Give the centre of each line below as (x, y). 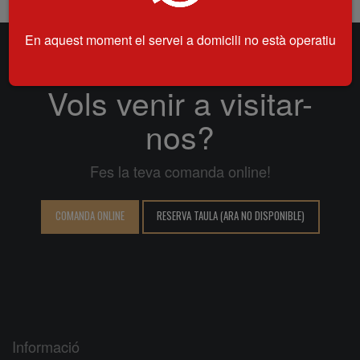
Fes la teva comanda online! (180, 171)
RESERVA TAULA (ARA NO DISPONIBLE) (231, 216)
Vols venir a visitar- (180, 102)
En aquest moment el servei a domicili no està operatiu (180, 40)
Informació (46, 347)
